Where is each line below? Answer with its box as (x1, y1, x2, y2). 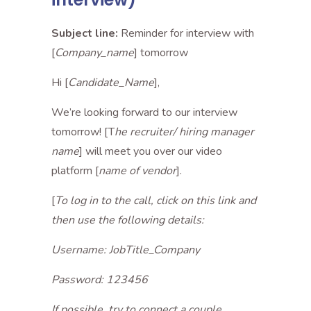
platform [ (51, 163, 99, 178)
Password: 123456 (51, 272, 148, 287)
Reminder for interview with (118, 26, 254, 41)
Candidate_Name (68, 75, 154, 90)
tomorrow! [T (51, 124, 115, 140)
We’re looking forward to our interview (51, 105, 237, 120)
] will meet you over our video (79, 144, 222, 159)
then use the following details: (51, 212, 204, 228)
